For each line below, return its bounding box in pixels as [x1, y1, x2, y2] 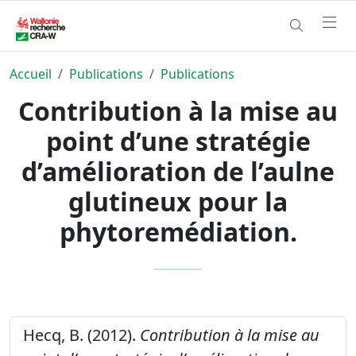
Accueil [10, 64, 52, 83]
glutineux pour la [68, 184, 288, 219]
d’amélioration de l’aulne [21, 153, 335, 188]
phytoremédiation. [59, 214, 297, 249]
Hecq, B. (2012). [23, 323, 140, 346]
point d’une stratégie [45, 123, 311, 158]
